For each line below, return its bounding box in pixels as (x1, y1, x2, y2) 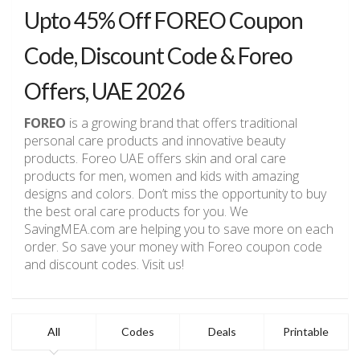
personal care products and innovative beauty (24, 132, 285, 150)
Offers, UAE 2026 (24, 77, 184, 105)
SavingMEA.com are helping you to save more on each (24, 220, 333, 239)
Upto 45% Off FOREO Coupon (24, 6, 303, 35)
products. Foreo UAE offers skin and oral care (24, 149, 286, 168)
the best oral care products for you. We (24, 202, 248, 221)
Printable (283, 325, 329, 339)
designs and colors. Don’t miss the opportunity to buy (24, 185, 326, 203)
